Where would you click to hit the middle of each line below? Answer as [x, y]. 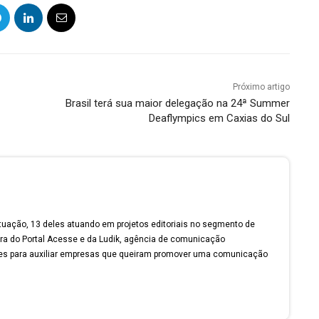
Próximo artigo [261, 87]
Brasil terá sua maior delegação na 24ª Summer [177, 104]
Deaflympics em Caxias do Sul [219, 119]
